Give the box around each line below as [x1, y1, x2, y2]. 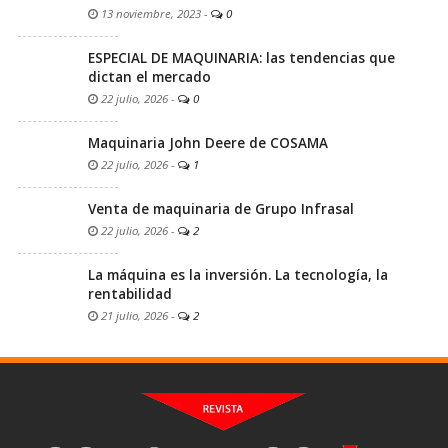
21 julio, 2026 [98, 307, 168, 323]
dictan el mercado [88, 67, 211, 86]
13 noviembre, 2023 [98, 5, 201, 21]
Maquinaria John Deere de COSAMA [88, 133, 328, 152]
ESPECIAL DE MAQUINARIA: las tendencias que [88, 48, 395, 67]
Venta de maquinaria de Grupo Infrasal [88, 199, 354, 218]
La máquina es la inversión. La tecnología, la [88, 265, 388, 284]
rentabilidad [88, 284, 172, 303]
